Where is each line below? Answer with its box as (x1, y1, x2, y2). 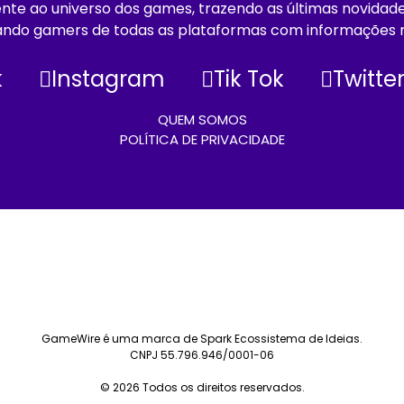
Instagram (51, 64, 165, 94)
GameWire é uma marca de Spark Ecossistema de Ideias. (41, 331, 363, 346)
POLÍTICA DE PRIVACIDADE (119, 130, 285, 149)
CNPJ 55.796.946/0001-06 (130, 347, 274, 363)
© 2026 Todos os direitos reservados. (99, 380, 305, 395)
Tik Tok (214, 64, 284, 94)
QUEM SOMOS (157, 110, 247, 129)
